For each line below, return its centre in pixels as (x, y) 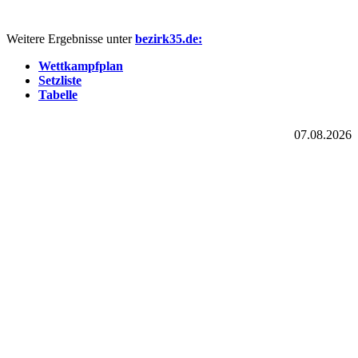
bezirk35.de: (169, 39)
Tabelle (58, 95)
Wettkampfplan (81, 66)
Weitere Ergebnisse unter (71, 39)
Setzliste (60, 81)
